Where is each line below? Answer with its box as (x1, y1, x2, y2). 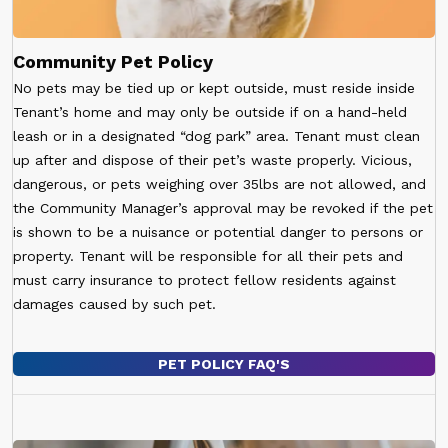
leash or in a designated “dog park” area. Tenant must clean (13, 127, 420, 144)
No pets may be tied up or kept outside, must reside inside (13, 79, 415, 96)
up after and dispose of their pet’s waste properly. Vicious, (13, 151, 412, 168)
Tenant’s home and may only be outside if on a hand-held (13, 103, 407, 120)
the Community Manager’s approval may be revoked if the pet (13, 199, 433, 216)
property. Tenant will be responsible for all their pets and (13, 247, 403, 264)
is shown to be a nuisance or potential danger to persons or (13, 223, 423, 240)
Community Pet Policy (13, 50, 213, 72)
